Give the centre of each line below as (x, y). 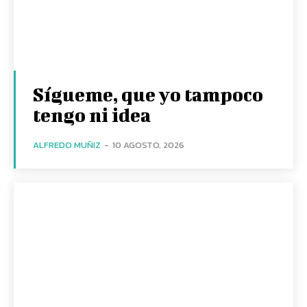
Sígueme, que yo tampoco (148, 94)
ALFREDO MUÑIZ (67, 145)
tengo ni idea (92, 114)
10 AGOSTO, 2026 (148, 145)
